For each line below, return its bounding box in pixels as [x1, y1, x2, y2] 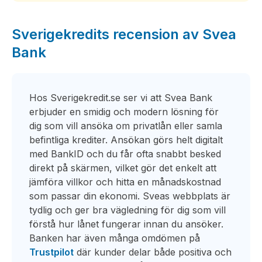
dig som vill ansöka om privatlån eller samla [29, 120, 222, 132]
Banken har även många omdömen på [29, 232, 200, 244]
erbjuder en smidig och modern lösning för [29, 106, 219, 118]
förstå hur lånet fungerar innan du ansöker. [29, 218, 223, 230]
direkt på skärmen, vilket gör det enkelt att [29, 162, 216, 174]
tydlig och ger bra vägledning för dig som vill [29, 204, 226, 216]
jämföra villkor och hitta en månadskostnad [29, 176, 221, 188]
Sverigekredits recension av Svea [12, 26, 236, 43]
